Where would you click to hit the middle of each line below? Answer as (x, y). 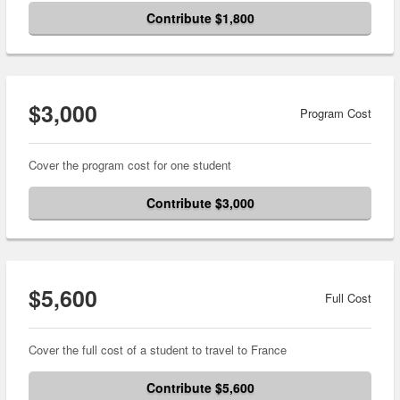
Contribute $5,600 (200, 388)
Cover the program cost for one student (130, 165)
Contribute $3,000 (200, 203)
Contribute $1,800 (200, 18)
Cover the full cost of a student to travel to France (158, 350)
